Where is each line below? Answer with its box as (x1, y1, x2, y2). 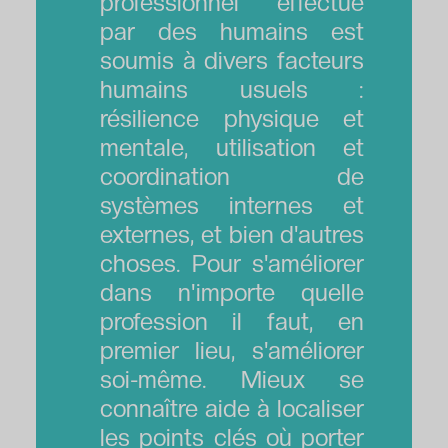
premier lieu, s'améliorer (99, 335, 365, 365)
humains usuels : (99, 74, 365, 104)
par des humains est (99, 16, 365, 46)
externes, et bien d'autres (99, 219, 365, 249)
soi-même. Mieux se (99, 364, 365, 394)
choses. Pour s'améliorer (99, 248, 365, 278)
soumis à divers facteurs (99, 45, 365, 75)
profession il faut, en (99, 306, 365, 336)
